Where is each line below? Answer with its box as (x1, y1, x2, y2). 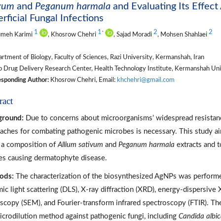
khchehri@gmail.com (116, 76, 175, 83)
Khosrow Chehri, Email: (48, 76, 117, 83)
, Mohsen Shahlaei (157, 31, 209, 37)
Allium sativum (57, 141, 105, 148)
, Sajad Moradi (113, 31, 153, 37)
